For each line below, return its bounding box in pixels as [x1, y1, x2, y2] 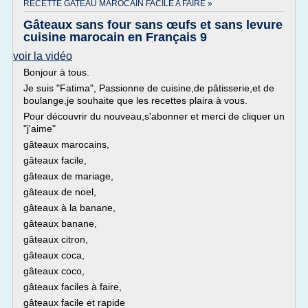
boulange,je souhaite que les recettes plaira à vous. [23, 95, 247, 106]
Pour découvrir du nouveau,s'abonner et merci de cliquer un [23, 111, 285, 122]
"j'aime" [23, 123, 56, 134]
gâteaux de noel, [23, 186, 96, 197]
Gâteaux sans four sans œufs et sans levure [23, 18, 283, 32]
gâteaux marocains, [23, 139, 109, 150]
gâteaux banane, [23, 218, 97, 229]
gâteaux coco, [23, 265, 85, 276]
